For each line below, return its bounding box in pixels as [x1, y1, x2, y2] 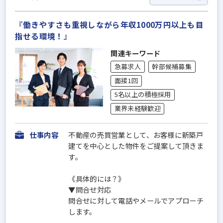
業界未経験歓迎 [114, 103, 161, 113]
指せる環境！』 [14, 30, 72, 41]
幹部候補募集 [152, 61, 192, 71]
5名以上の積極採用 [114, 89, 171, 99]
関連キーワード [111, 47, 161, 58]
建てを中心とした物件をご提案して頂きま [68, 140, 204, 151]
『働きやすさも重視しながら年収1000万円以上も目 [14, 18, 204, 30]
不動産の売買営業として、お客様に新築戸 [68, 129, 203, 140]
